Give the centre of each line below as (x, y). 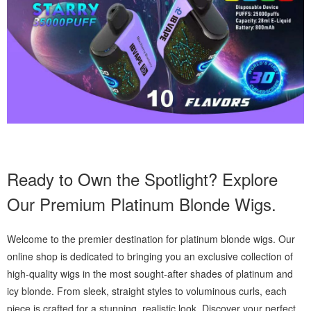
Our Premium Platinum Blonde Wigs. (142, 204)
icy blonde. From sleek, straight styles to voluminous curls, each (147, 291)
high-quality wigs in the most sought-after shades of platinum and (150, 274)
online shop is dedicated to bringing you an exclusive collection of (150, 257)
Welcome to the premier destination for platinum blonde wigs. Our (151, 239)
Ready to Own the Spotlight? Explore (142, 179)
